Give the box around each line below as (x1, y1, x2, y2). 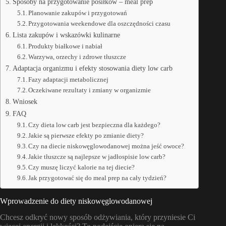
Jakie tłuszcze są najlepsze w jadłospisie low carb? (28, 152, 166, 160)
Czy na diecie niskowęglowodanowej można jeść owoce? (28, 142, 185, 150)
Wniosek (12, 97, 37, 105)
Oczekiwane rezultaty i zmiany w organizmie (28, 86, 151, 94)
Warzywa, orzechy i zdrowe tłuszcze (28, 52, 127, 61)
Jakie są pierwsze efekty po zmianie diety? (28, 131, 144, 139)
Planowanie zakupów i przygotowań (28, 9, 128, 17)
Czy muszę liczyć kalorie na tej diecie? (28, 163, 135, 171)
